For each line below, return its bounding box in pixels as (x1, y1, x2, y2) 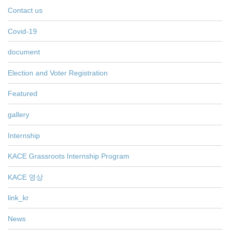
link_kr (8, 194, 29, 202)
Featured (8, 89, 37, 98)
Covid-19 (8, 27, 37, 35)
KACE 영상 (8, 172, 43, 181)
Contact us (8, 6, 43, 15)
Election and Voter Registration (8, 68, 108, 77)
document (8, 48, 40, 56)
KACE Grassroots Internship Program (8, 152, 129, 161)
